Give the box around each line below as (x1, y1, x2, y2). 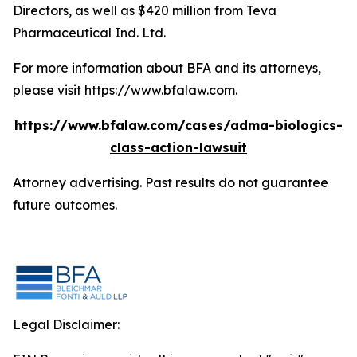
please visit (13, 82, 84, 98)
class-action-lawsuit (110, 139, 247, 155)
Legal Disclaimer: (13, 316, 120, 332)
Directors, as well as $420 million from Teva (13, 2, 277, 18)
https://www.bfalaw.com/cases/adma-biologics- (14, 117, 343, 133)
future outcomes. (13, 197, 117, 213)
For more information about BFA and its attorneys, (13, 60, 321, 76)
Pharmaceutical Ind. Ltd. (13, 25, 166, 41)
